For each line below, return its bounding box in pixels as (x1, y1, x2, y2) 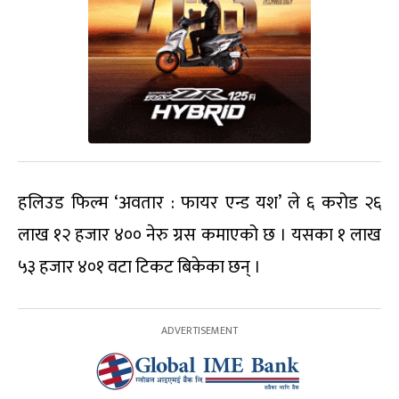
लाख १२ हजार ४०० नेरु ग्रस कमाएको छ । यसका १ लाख (18, 220, 381, 251)
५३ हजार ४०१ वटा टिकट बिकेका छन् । (18, 252, 261, 283)
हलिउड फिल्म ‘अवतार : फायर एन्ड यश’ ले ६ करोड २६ (18, 188, 381, 219)
